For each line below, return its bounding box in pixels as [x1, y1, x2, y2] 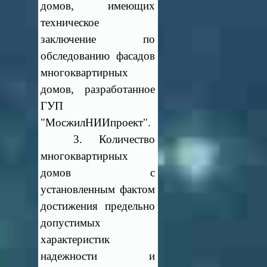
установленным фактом [41, 183, 155, 195]
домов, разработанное [41, 83, 155, 95]
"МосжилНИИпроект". [41, 116, 151, 129]
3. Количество [41, 133, 155, 145]
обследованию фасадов [41, 49, 155, 62]
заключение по [41, 33, 155, 45]
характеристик [41, 233, 110, 246]
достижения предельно [41, 200, 155, 212]
